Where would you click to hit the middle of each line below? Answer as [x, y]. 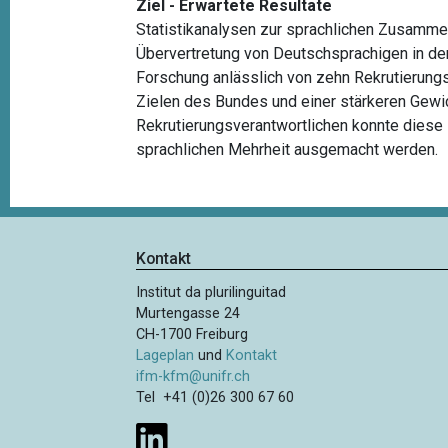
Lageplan [165, 356]
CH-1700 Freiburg [192, 335]
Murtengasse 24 [188, 314]
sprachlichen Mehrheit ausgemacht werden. [287, 149]
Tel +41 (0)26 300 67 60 [215, 398]
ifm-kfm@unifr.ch [193, 377]
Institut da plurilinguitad [211, 293]
